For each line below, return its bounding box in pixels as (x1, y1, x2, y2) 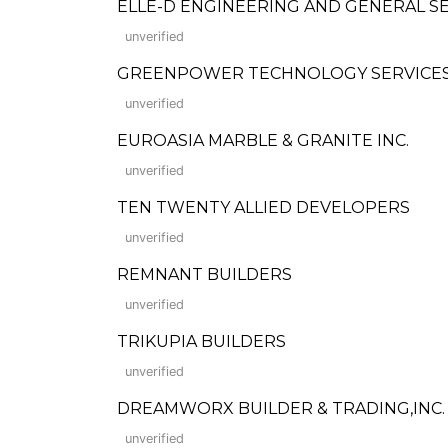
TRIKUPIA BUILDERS (117, 332, 286, 351)
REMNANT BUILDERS (117, 265, 292, 284)
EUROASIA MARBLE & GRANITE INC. (117, 131, 409, 150)
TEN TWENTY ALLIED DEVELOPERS (117, 198, 410, 217)
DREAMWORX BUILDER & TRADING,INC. (117, 399, 445, 418)
